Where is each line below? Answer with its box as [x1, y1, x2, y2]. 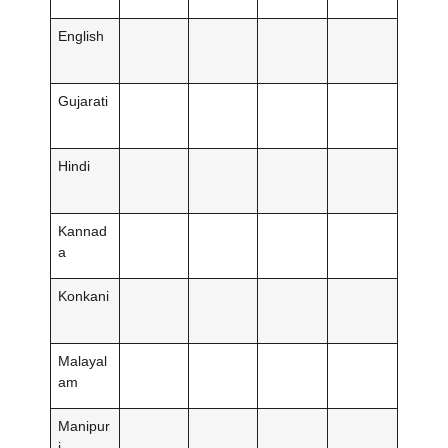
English [58, 27, 105, 44]
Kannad [58, 222, 108, 239]
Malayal [58, 352, 108, 369]
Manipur [58, 417, 111, 434]
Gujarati [58, 92, 109, 109]
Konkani [58, 287, 110, 304]
